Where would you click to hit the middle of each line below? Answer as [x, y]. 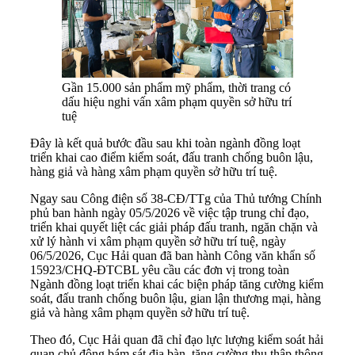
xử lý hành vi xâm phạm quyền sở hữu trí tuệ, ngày [158, 241]
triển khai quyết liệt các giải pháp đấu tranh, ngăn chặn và [174, 227]
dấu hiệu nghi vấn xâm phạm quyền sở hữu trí [177, 101]
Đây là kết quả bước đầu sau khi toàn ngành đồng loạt [165, 143]
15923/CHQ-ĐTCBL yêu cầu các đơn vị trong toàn [160, 269]
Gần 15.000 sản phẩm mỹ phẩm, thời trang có [176, 87]
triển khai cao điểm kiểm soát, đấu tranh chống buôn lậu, [172, 157]
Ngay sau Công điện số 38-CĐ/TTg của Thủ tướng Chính [176, 198]
